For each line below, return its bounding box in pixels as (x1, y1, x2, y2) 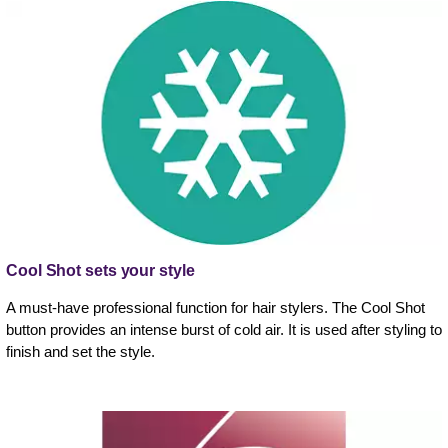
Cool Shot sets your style (6, 261, 195, 279)
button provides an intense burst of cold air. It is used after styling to (6, 320, 442, 338)
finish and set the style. (6, 342, 155, 360)
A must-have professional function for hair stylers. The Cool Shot (6, 298, 425, 316)
